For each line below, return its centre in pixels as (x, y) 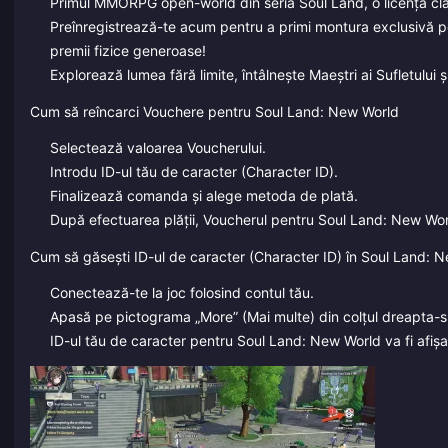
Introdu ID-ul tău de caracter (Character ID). (193, 172)
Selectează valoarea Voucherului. (157, 148)
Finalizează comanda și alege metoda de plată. (203, 196)
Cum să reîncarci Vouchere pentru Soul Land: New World (214, 111)
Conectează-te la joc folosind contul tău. (181, 293)
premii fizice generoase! (127, 50)
